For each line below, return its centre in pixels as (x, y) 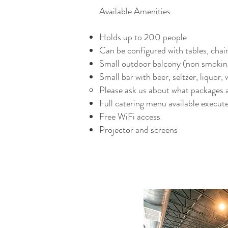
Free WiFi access (130, 117)
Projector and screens (138, 130)
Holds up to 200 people (143, 37)
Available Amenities (135, 11)
